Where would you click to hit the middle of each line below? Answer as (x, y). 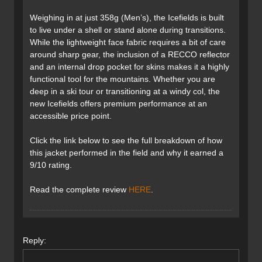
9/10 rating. (51, 165)
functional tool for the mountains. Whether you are (123, 79)
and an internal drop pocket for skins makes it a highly (130, 67)
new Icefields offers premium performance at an (118, 104)
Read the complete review (79, 190)
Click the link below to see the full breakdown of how (126, 141)
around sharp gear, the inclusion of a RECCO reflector (130, 55)
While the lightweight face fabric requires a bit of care (128, 42)
